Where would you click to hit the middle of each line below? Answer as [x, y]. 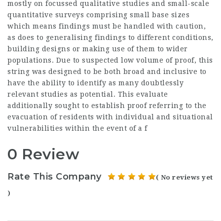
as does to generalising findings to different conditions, [110, 37]
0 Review [43, 154]
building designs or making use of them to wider [98, 49]
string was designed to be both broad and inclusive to [107, 72]
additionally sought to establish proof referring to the [107, 106]
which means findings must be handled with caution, [107, 26]
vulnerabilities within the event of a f [77, 128]
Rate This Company [55, 176]
